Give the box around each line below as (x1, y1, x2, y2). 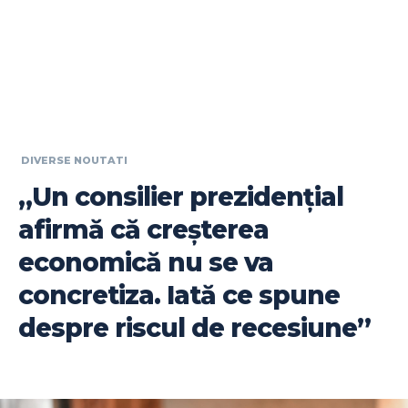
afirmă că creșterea (18, 213, 269, 245)
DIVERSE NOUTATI (21, 154, 127, 168)
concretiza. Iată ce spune (18, 279, 340, 311)
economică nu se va (18, 246, 273, 278)
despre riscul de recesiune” (18, 311, 371, 343)
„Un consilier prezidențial (18, 180, 343, 212)
